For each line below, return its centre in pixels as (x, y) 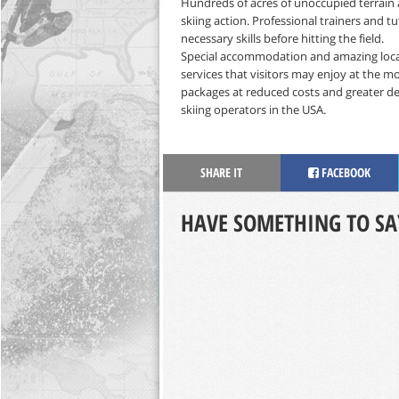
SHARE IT (221, 172)
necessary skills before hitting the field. (282, 38)
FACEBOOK (344, 172)
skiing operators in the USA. (253, 110)
